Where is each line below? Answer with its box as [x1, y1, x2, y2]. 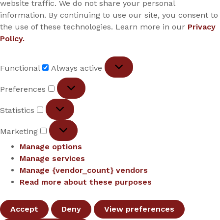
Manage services [20, 153, 85, 163]
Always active [51, 63, 105, 73]
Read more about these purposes [20, 177, 152, 187]
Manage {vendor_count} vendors [20, 165, 148, 175]
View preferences [104, 204, 174, 214]
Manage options [20, 141, 82, 151]
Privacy [188, 22, 216, 31]
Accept [10, 204, 38, 214]
